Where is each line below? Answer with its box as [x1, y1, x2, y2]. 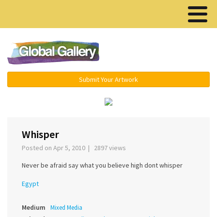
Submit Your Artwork [79, 75, 138, 84]
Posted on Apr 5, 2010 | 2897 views [22, 143, 129, 153]
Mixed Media [50, 203, 82, 212]
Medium [22, 203, 46, 212]
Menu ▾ [151, 48, 179, 59]
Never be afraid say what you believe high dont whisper [22, 161, 183, 170]
